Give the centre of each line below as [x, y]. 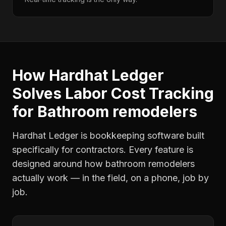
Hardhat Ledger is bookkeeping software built [108, 135]
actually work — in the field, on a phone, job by [110, 178]
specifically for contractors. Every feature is [103, 150]
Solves [39, 93]
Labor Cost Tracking [139, 93]
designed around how [59, 164]
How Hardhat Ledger [88, 75]
